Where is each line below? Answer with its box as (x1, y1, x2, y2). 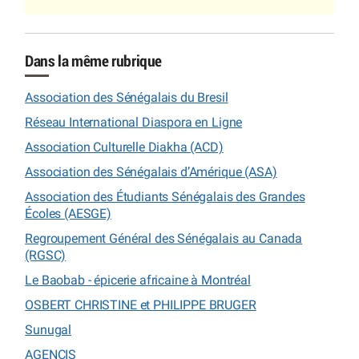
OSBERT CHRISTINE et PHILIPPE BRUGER (25, 296, 256, 313)
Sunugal (25, 321, 72, 337)
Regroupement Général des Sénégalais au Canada (25, 230, 303, 246)
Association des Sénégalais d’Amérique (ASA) (25, 163, 277, 179)
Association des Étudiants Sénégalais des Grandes (25, 188, 305, 204)
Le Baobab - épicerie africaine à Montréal (25, 272, 251, 288)
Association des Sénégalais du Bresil (25, 89, 228, 105)
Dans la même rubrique (25, 53, 162, 70)
